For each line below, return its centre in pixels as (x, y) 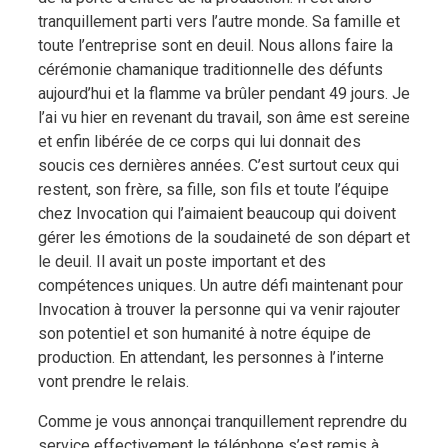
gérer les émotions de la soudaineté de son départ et (224, 237)
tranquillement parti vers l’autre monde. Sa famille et (219, 21)
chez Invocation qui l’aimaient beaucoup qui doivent (217, 213)
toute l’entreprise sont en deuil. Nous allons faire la (215, 45)
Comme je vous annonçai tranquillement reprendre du (222, 421)
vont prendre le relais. (113, 381)
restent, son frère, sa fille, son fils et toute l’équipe (213, 189)
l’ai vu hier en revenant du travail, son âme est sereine (224, 117)
